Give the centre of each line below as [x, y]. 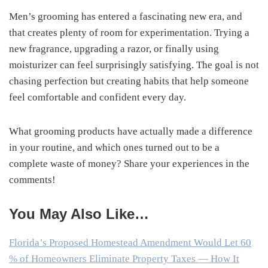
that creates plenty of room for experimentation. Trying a [129, 32]
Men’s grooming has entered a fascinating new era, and [126, 16]
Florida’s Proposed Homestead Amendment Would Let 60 [130, 242]
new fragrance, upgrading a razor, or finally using [114, 48]
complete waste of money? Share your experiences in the [129, 163]
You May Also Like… [79, 214]
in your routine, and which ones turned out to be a [114, 147]
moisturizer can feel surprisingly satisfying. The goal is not [134, 65]
